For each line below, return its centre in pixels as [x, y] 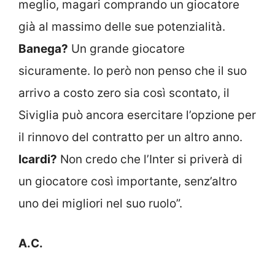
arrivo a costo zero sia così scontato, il [124, 93]
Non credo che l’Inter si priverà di [150, 160]
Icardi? [38, 160]
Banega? [43, 49]
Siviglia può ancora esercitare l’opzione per [137, 115]
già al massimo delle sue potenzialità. [122, 27]
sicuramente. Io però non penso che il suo [133, 71]
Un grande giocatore [126, 49]
